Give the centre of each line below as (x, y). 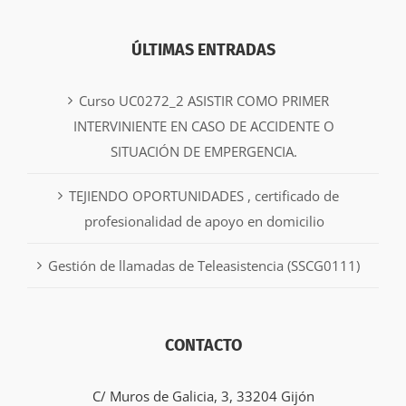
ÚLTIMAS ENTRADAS (203, 50)
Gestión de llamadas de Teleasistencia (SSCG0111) (204, 266)
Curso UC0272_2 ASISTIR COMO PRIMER (204, 101)
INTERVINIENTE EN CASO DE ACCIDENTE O (204, 126)
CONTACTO (203, 346)
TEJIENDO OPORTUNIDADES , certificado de (204, 196)
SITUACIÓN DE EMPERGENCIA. (204, 152)
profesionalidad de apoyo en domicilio (204, 222)
